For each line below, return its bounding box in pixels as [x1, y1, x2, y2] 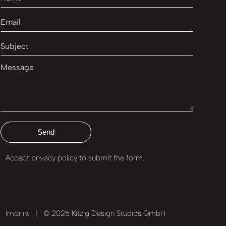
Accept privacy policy [6, 153, 77, 162]
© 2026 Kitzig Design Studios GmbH [41, 209, 165, 218]
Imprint [6, 209, 29, 218]
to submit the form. [77, 153, 144, 162]
